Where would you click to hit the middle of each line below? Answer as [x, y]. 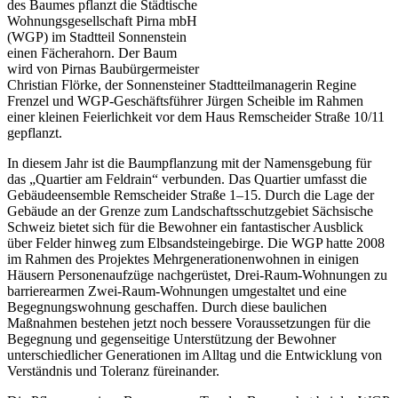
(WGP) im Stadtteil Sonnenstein [97, 36]
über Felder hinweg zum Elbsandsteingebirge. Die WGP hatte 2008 [196, 243]
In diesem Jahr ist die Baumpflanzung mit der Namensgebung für [189, 163]
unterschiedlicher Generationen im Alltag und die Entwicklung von [195, 354]
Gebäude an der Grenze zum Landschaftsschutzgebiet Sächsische [190, 211]
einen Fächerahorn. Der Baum [92, 52]
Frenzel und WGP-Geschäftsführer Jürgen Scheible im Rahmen [185, 100]
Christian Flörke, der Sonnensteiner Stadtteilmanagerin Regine [182, 84]
